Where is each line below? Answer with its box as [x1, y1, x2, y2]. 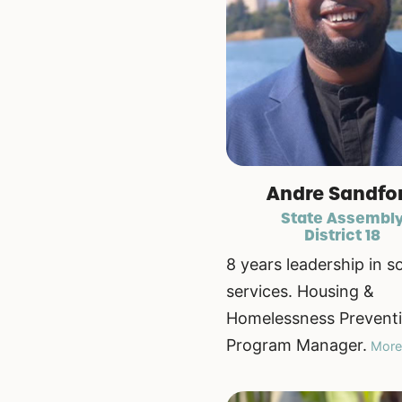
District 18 [304, 225, 381, 246]
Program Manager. [226, 336, 367, 355]
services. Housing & [226, 282, 374, 301]
